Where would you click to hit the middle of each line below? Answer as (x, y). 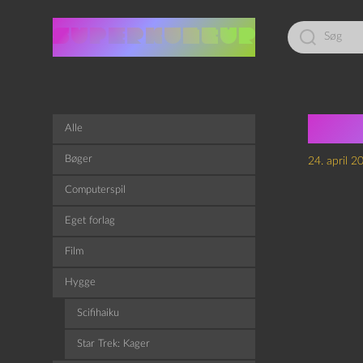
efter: (299, 39)
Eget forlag (90, 221)
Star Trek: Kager (113, 344)
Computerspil (95, 190)
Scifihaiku (98, 313)
